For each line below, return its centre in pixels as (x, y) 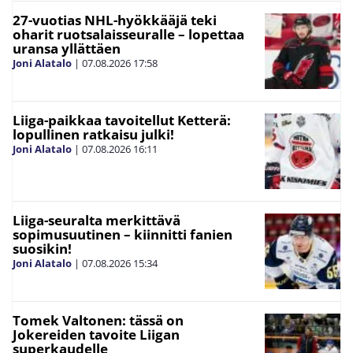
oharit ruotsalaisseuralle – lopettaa (128, 34)
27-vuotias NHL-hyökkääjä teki (115, 20)
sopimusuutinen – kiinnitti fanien (123, 234)
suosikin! (42, 248)
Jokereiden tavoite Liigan (96, 334)
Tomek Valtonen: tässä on (98, 320)
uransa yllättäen (67, 48)
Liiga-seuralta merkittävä (97, 220)
